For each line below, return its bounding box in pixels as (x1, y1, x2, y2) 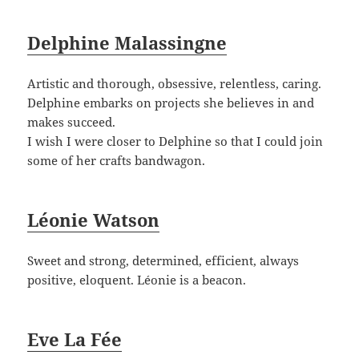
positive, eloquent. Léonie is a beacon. (27, 272, 247, 288)
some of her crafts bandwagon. (27, 152, 206, 169)
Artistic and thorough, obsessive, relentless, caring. (27, 75, 322, 92)
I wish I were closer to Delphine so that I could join (27, 133, 324, 150)
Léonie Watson (27, 208, 160, 232)
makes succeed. (27, 114, 116, 131)
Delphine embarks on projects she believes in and (27, 95, 315, 111)
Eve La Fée (27, 327, 123, 351)
